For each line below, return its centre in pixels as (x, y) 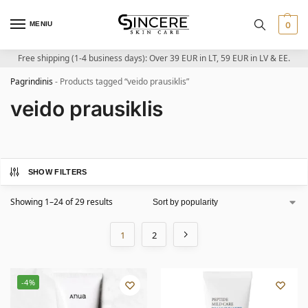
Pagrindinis (32, 81)
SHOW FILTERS (57, 172)
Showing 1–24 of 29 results (62, 202)
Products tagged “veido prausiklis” (124, 81)
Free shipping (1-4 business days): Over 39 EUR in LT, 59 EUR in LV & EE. (154, 58)
